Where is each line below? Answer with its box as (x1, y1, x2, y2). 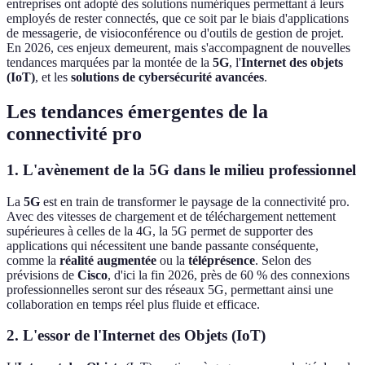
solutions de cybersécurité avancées (71, 70, 264, 85)
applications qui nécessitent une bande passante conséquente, (7, 238, 319, 253)
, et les (35, 70, 71, 85)
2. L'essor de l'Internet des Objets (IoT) (7, 327, 266, 345)
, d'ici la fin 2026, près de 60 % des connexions (108, 267, 350, 282)
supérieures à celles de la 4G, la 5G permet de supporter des (7, 223, 313, 238)
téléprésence (188, 253, 255, 267)
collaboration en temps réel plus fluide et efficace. (7, 297, 260, 311)
